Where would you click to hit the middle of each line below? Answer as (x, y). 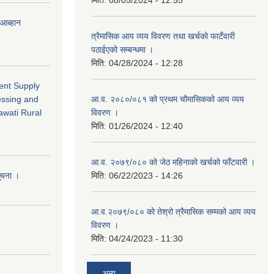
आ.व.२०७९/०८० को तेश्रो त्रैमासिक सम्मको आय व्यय (173, 212)
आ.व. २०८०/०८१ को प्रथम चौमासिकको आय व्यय (168, 99)
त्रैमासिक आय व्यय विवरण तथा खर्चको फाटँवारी (163, 36)
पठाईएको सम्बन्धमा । (122, 50)
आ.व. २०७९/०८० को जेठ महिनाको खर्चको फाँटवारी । (173, 162)
